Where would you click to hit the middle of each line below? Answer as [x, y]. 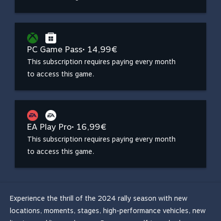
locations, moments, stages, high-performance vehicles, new [108, 211]
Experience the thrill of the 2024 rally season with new [99, 198]
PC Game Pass [55, 49]
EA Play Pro [49, 127]
